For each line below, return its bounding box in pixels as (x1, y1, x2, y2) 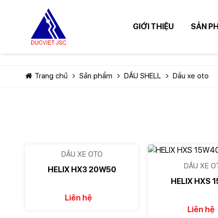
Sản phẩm (79, 72, 112, 80)
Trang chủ (35, 72, 68, 80)
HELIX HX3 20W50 (47, 165, 116, 175)
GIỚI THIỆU (133, 22, 174, 31)
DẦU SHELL (124, 72, 161, 80)
